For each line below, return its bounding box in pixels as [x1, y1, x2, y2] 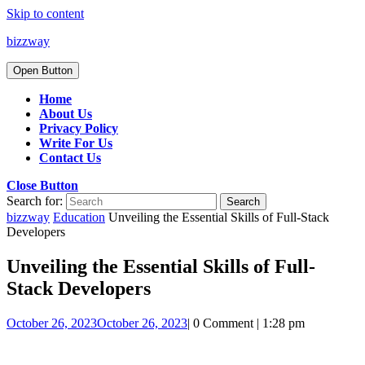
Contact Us [39, 151, 101, 165]
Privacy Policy [39, 121, 118, 135]
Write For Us [39, 136, 112, 150]
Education [53, 210, 105, 224]
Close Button [7, 178, 78, 192]
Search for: [7, 194, 63, 208]
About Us [39, 107, 92, 121]
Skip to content [7, 7, 84, 20]
